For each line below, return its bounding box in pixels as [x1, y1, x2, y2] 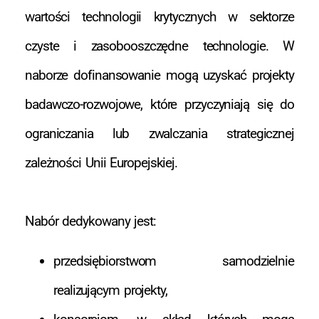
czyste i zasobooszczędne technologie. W [25, 38, 294, 55]
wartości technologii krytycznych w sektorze [25, 9, 294, 26]
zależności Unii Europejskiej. [25, 155, 178, 172]
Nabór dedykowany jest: [25, 213, 156, 230]
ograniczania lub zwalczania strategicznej [25, 125, 294, 142]
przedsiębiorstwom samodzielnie [53, 252, 294, 269]
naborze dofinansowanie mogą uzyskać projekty [25, 67, 294, 84]
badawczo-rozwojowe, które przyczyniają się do [25, 96, 294, 113]
